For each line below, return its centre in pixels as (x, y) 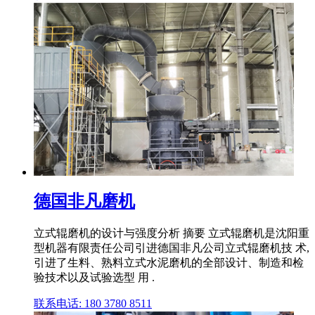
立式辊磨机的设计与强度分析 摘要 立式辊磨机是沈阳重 (172, 233)
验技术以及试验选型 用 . (94, 278)
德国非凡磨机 (84, 201)
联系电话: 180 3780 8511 (93, 304)
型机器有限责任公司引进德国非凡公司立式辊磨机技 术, (172, 248)
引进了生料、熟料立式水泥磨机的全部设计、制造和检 (169, 263)
